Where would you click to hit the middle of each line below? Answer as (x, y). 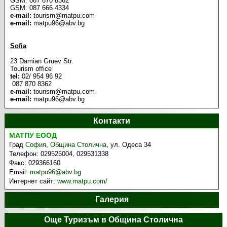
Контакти (112, 121)
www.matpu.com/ (83, 181)
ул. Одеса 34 (131, 145)
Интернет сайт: (33, 181)
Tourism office (31, 69)
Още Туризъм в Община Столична (113, 220)
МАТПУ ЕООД (33, 135)
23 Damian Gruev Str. (42, 61)
